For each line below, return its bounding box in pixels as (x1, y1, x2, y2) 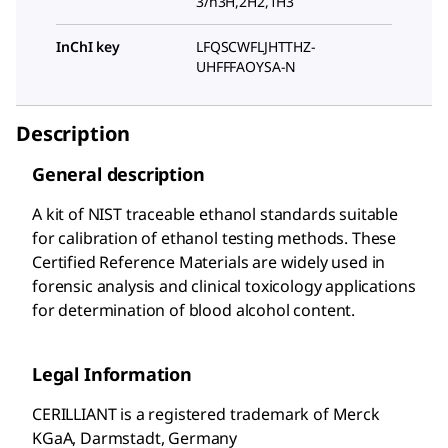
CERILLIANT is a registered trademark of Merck (32, 402, 380, 425)
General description (32, 161, 205, 186)
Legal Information (32, 361, 192, 386)
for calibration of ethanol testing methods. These (32, 226, 397, 249)
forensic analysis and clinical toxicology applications (32, 274, 416, 297)
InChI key (56, 36, 120, 56)
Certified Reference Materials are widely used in (32, 250, 386, 273)
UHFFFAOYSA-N (196, 56, 297, 76)
